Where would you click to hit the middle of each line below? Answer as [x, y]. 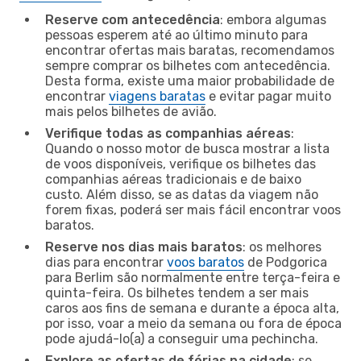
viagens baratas [157, 96]
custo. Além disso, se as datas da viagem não [182, 194]
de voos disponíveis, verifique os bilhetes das [180, 164]
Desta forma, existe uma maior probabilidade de [190, 81]
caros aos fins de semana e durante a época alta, [192, 308]
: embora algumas [273, 19]
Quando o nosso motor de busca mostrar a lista [187, 148]
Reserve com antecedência [133, 19]
